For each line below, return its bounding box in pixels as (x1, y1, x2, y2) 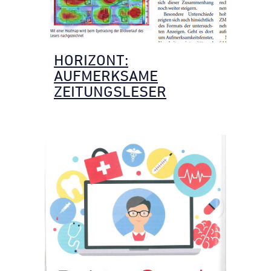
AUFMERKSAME (54, 68, 158, 84)
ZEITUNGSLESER (54, 83, 166, 100)
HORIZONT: (54, 52, 128, 68)
